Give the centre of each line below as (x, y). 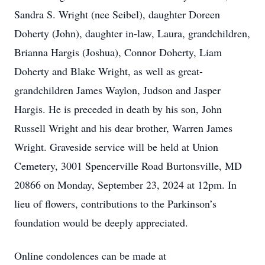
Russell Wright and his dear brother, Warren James (123, 128)
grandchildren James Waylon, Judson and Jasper (117, 90)
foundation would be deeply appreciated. (101, 222)
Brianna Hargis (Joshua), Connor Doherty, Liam (118, 52)
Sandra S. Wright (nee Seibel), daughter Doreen (117, 14)
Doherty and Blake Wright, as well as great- (109, 71)
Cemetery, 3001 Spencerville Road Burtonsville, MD (128, 166)
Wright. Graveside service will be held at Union (116, 147)
